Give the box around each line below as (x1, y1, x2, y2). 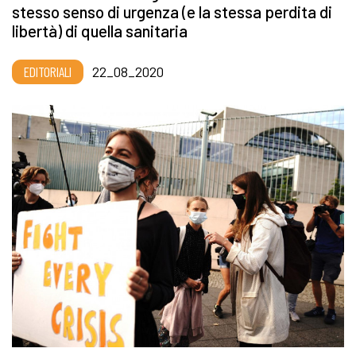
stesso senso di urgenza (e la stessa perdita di (12, 2, 332, 22)
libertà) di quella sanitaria (12, 21, 188, 41)
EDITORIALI (24, 63, 72, 81)
